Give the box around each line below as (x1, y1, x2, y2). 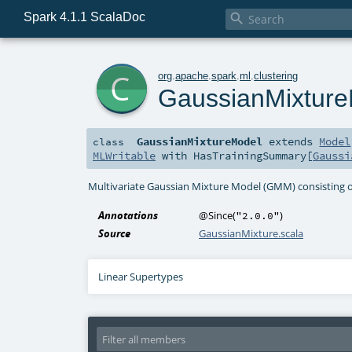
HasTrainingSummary (193, 148, 306, 163)
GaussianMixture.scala (199, 226, 304, 241)
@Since (199, 208, 233, 223)
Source (98, 226, 131, 241)
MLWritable (93, 148, 156, 163)
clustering (254, 69, 299, 82)
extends (262, 134, 320, 149)
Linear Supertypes (98, 269, 184, 284)
